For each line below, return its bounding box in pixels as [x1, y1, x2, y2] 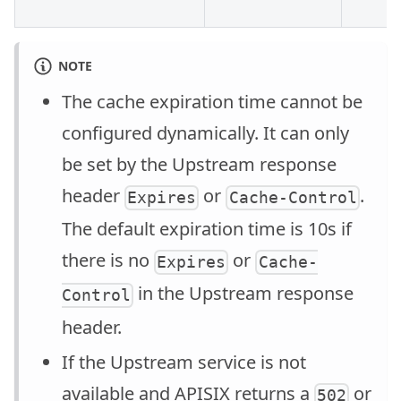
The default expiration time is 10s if [62, 217, 352, 242]
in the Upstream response [133, 281, 354, 306]
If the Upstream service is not [62, 349, 306, 374]
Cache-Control [228, 188, 357, 208]
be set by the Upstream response [62, 152, 337, 177]
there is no [62, 248, 154, 273]
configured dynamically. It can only [62, 121, 349, 146]
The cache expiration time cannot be [62, 90, 363, 115]
